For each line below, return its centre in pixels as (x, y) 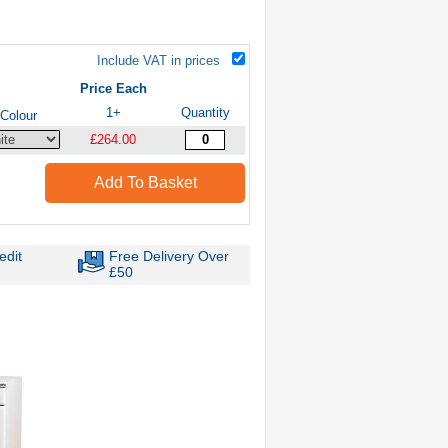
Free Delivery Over (169, 255)
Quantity (205, 112)
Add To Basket (145, 182)
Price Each (113, 88)
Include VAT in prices (158, 60)
